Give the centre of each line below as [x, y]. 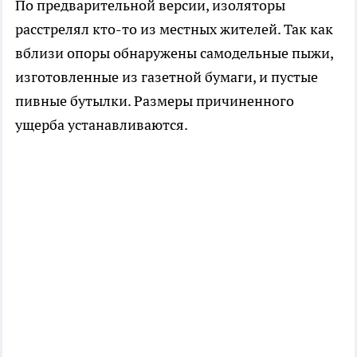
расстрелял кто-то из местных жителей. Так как [174, 29]
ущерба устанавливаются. [102, 125]
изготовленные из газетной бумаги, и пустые [167, 77]
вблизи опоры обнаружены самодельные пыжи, [174, 53]
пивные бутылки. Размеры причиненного [155, 101]
